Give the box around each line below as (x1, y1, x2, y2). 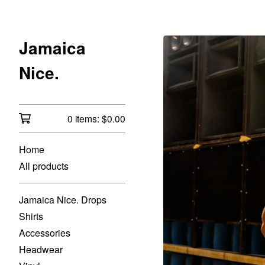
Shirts (19, 209, 43, 223)
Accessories (19, 226, 70, 240)
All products (19, 159, 69, 173)
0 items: (67, 112, 102, 125)
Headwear (19, 243, 63, 256)
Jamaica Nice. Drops (19, 193, 106, 206)
